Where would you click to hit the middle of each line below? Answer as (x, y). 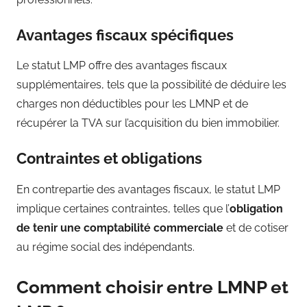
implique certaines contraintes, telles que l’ (123, 208)
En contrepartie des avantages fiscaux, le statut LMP (148, 189)
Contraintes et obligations (109, 159)
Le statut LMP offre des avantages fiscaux (122, 66)
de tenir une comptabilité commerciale (120, 228)
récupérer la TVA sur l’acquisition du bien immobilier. (148, 123)
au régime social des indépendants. (106, 247)
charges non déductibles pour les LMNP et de (132, 104)
